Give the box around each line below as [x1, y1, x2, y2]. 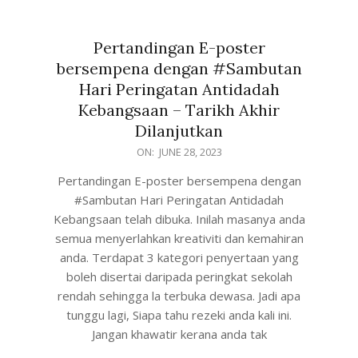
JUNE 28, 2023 [158, 145, 222, 159]
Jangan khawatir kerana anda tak [91, 326, 267, 342]
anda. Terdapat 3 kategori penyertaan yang [59, 249, 299, 265]
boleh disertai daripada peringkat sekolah [66, 268, 292, 284]
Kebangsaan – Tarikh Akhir [78, 100, 280, 120]
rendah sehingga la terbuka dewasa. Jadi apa [58, 288, 300, 304]
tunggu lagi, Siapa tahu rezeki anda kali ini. [66, 307, 292, 323]
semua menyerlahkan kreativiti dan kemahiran [54, 230, 304, 246]
